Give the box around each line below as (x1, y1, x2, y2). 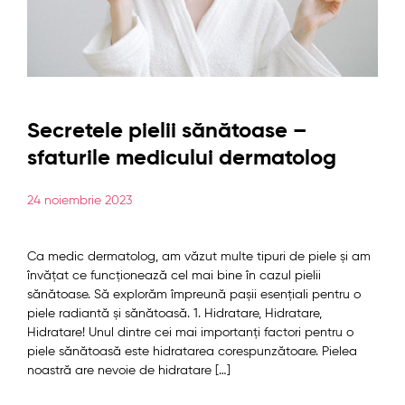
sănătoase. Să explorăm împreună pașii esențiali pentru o (27, 288, 361, 302)
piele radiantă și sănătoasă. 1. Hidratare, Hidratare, (27, 307, 322, 321)
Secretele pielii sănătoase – (27, 120, 306, 143)
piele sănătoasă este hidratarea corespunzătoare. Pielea (27, 345, 357, 359)
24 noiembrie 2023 (27, 194, 132, 208)
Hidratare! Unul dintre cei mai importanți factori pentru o (27, 326, 353, 340)
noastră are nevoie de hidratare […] (27, 364, 231, 378)
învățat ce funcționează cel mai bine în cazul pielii (27, 269, 321, 283)
